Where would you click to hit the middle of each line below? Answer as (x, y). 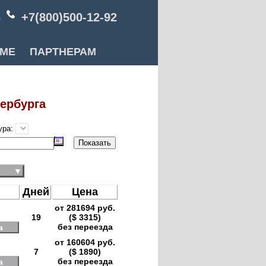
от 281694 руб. (85, 208)
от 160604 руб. (85, 242)
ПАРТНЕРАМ (63, 52)
